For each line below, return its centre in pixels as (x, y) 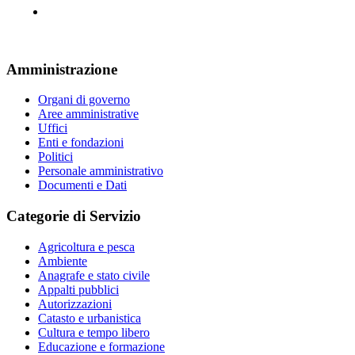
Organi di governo (84, 100)
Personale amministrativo (101, 171)
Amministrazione (62, 69)
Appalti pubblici (78, 289)
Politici (55, 157)
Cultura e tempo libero (94, 332)
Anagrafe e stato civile (94, 275)
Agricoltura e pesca (86, 246)
